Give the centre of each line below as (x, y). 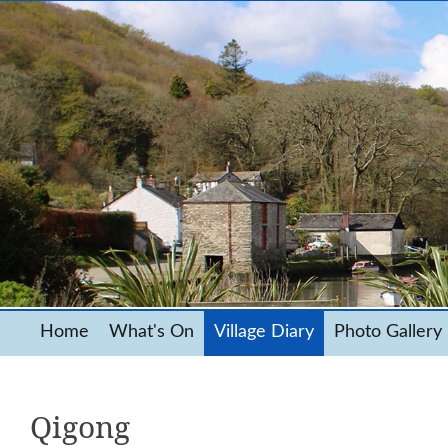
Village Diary (264, 331)
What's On (151, 331)
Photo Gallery (388, 331)
